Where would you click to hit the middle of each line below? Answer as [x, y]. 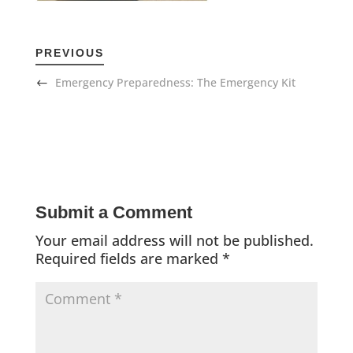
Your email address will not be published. [174, 241]
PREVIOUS [69, 53]
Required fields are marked [128, 259]
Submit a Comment [113, 213]
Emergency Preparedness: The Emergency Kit [175, 83]
